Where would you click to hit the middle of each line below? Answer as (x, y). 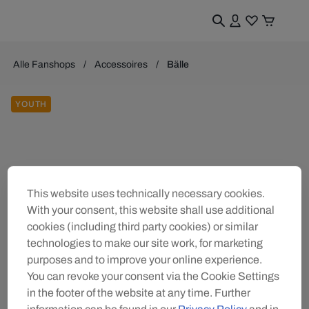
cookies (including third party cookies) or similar (143, 226)
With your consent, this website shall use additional (151, 210)
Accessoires (121, 64)
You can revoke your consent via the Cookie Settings (153, 276)
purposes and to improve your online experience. (145, 259)
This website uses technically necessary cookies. (146, 193)
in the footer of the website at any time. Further (139, 292)
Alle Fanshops (44, 64)
